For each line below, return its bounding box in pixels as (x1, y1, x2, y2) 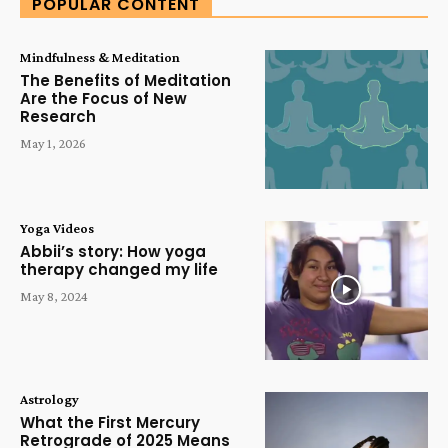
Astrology (20, 390, 79, 407)
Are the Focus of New (20, 88, 187, 110)
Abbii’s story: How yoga (20, 241, 206, 263)
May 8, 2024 (20, 288, 88, 305)
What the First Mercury (20, 411, 200, 433)
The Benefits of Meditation (20, 70, 231, 92)
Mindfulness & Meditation (20, 49, 180, 66)
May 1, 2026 (20, 135, 86, 152)
